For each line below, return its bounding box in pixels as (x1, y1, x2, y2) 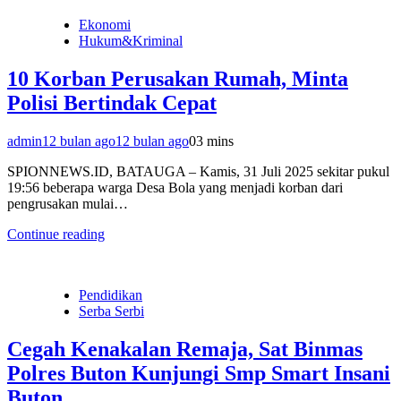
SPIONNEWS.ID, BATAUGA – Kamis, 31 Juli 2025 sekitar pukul (7, 163, 389, 179)
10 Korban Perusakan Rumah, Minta (7, 67, 348, 91)
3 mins (196, 132, 234, 149)
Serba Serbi (79, 303, 144, 319)
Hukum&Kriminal (79, 33, 183, 49)
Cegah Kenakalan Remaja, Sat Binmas (7, 337, 363, 361)
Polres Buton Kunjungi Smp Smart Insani (7, 361, 390, 385)
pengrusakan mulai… (7, 195, 128, 211)
